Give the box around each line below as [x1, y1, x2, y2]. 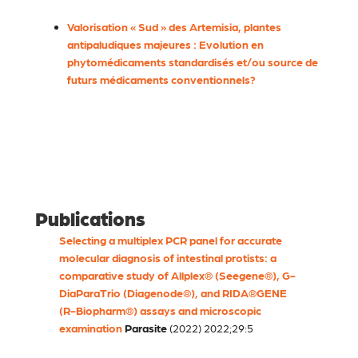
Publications [35, 206, 145, 230]
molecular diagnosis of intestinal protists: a [59, 251, 276, 265]
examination [59, 321, 122, 335]
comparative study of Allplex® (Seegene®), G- [59, 268, 296, 282]
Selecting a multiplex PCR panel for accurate [59, 233, 282, 247]
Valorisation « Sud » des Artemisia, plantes [67, 20, 281, 34]
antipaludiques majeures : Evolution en [67, 38, 264, 51]
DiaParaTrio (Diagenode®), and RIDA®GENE [59, 286, 287, 300]
